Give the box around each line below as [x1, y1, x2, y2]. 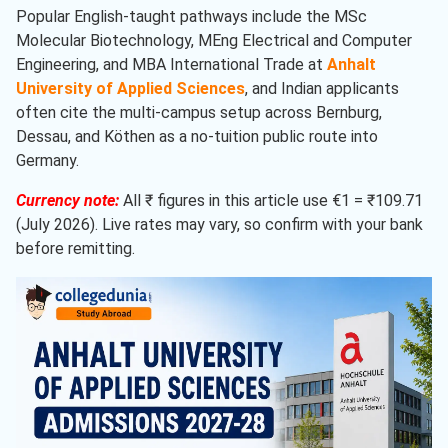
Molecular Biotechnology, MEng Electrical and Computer [16, 31, 412, 51]
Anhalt [327, 55, 376, 75]
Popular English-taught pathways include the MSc [16, 7, 367, 27]
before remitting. [16, 239, 135, 259]
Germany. [16, 151, 79, 171]
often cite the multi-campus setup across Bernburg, [16, 103, 382, 123]
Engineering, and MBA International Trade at [16, 55, 327, 75]
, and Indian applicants [245, 79, 399, 99]
